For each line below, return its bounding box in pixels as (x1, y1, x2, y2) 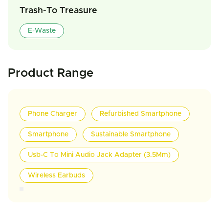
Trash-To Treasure (20, 6, 97, 15)
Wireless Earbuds (28, 172, 85, 179)
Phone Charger (28, 110, 77, 117)
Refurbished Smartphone (100, 110, 181, 117)
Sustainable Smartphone (91, 131, 171, 138)
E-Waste (28, 27, 56, 34)
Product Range (8, 67, 93, 79)
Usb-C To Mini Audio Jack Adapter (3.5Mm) (28, 152, 171, 158)
